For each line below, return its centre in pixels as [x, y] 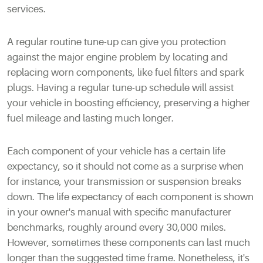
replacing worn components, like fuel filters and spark [126, 72]
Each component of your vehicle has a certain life [116, 151]
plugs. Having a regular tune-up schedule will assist [120, 87]
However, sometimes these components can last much [129, 242]
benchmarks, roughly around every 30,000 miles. [117, 227]
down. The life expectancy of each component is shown [130, 197]
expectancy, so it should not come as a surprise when [125, 166]
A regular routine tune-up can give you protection [117, 42]
